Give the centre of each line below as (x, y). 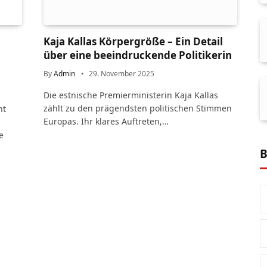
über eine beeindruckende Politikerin (138, 55)
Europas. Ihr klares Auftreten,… (106, 122)
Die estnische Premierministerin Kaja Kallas (131, 95)
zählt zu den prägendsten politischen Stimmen (138, 108)
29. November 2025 (122, 74)
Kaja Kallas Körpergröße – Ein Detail (133, 42)
